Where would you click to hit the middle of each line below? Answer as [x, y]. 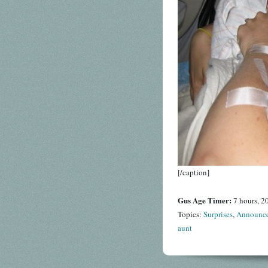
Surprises [218, 214]
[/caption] [194, 173]
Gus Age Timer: [205, 200]
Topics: [191, 214]
